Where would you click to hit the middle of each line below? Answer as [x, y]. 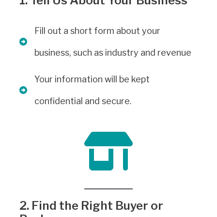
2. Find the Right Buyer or [91, 206]
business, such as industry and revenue [113, 53]
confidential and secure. [83, 101]
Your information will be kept [92, 79]
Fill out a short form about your [97, 31]
